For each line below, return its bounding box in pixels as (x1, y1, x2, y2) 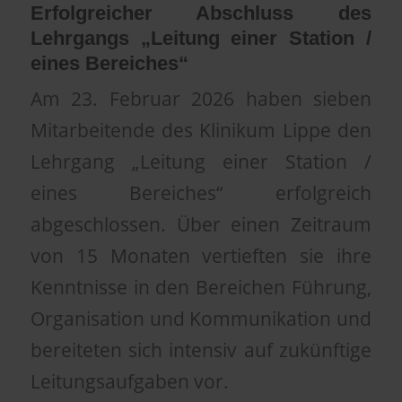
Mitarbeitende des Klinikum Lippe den (30, 117, 372, 143)
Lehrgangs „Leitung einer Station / (30, 26, 372, 49)
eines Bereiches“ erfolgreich (30, 179, 372, 205)
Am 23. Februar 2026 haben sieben (30, 85, 372, 111)
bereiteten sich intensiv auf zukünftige (30, 336, 372, 363)
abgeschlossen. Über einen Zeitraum (30, 211, 372, 237)
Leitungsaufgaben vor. (30, 368, 229, 394)
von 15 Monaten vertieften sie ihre (30, 242, 372, 268)
